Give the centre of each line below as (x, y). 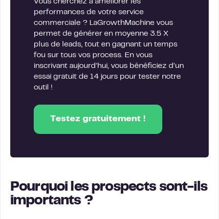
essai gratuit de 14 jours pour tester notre (107, 77)
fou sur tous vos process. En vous (93, 55)
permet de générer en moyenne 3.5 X (101, 34)
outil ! (43, 88)
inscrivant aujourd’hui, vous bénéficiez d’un (109, 66)
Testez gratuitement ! (98, 120)
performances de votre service (89, 12)
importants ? (52, 201)
